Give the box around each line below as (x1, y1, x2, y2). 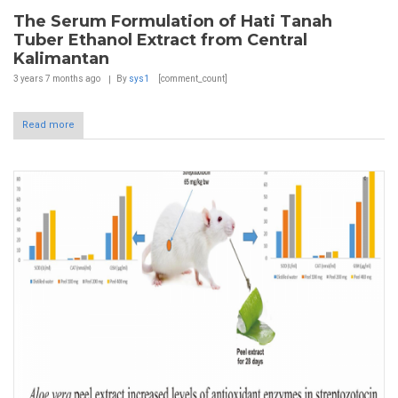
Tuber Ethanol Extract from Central (13, 29, 307, 50)
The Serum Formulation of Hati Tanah (13, 11, 332, 31)
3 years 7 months (13, 73, 84, 84)
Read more (22, 118, 75, 131)
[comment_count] (156, 73, 227, 84)
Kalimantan (13, 48, 109, 68)
